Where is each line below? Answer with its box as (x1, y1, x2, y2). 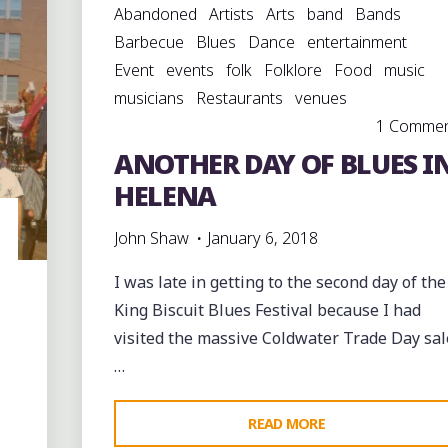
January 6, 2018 (206, 227, 318, 249)
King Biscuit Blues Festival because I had (113, 299, 421, 321)
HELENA (113, 177, 216, 214)
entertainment (306, 31, 407, 53)
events (165, 59, 214, 81)
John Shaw (113, 227, 189, 249)
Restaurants (195, 87, 283, 109)
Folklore (263, 59, 322, 81)
